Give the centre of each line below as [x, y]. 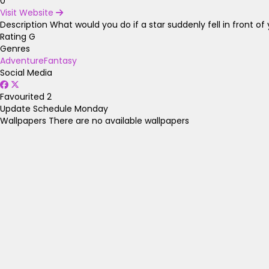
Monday [91, 109]
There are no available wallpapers [119, 121]
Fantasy [60, 61]
